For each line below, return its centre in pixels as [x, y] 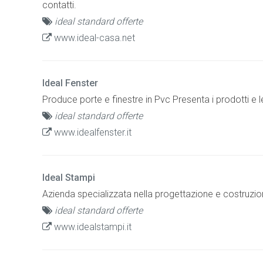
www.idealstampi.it [92, 227]
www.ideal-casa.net [93, 38]
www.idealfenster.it [92, 132]
